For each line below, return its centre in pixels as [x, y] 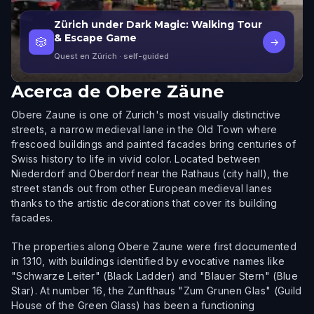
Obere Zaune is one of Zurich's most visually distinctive [146, 115]
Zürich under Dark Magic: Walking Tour [158, 25]
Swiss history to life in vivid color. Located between [136, 159]
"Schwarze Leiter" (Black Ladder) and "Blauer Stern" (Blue [155, 276]
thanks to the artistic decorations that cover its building [144, 203]
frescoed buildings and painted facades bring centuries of [153, 144]
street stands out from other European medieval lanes [142, 188]
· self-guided [143, 56]
